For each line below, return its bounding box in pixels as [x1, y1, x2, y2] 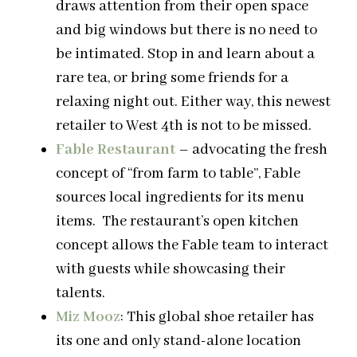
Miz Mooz [56, 307, 120, 327]
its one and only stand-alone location [56, 331, 301, 351]
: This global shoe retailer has [120, 307, 314, 327]
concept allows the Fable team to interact [56, 235, 328, 255]
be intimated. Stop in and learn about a [56, 44, 315, 64]
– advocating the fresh [175, 139, 328, 159]
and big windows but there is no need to [56, 20, 317, 40]
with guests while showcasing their [56, 259, 285, 279]
